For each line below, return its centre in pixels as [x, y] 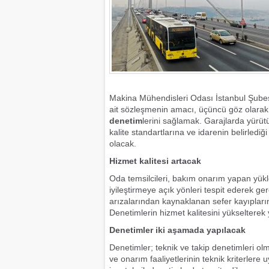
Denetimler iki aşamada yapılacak [177, 230]
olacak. [123, 144]
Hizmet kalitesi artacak [155, 161]
